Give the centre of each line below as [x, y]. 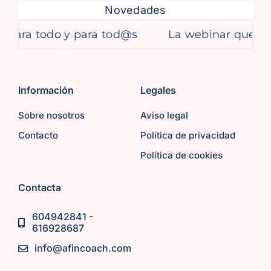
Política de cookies [181, 155]
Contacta [39, 188]
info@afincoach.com [83, 248]
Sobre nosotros [51, 116]
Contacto [38, 135]
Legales [158, 90]
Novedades [135, 10]
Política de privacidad [188, 135]
